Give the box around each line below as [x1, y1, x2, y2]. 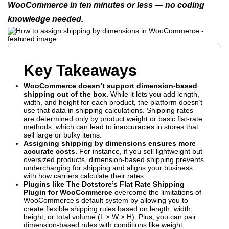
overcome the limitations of [112, 188, 201, 196]
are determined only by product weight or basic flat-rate [24, 114, 202, 123]
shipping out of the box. [24, 90, 108, 98]
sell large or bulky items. [24, 131, 102, 139]
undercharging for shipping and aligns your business [24, 164, 193, 172]
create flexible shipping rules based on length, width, [24, 204, 193, 213]
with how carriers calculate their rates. [24, 172, 146, 180]
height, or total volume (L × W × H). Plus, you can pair [24, 213, 196, 221]
